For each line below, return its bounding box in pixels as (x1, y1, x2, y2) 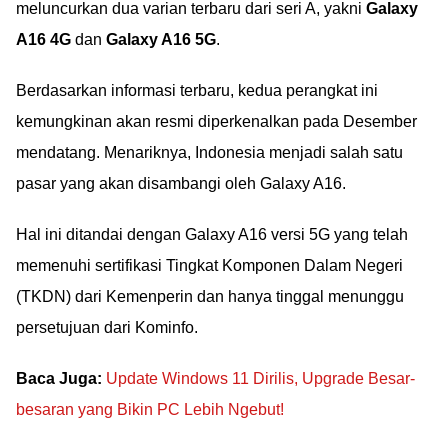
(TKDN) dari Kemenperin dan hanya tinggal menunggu (16, 288, 404, 305)
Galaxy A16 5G (106, 31, 216, 48)
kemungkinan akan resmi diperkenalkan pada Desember (16, 113, 417, 130)
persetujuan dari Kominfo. (16, 319, 198, 336)
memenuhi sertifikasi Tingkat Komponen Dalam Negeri (16, 257, 403, 274)
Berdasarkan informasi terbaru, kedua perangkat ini (16, 82, 378, 99)
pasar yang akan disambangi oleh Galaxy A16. (16, 175, 346, 192)
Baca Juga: (16, 370, 102, 387)
